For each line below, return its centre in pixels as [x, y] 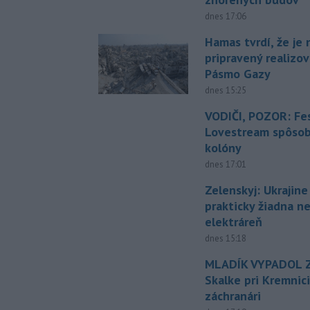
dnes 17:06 [226, 17]
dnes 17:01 [226, 165]
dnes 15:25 [226, 91]
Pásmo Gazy [238, 74]
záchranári [233, 296]
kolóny [224, 148]
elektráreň [234, 222]
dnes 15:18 [226, 239]
